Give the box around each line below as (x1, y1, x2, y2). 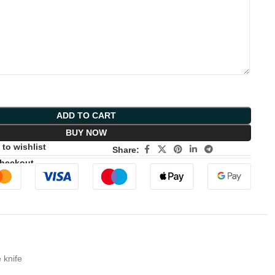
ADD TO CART (56, 110, 116, 121)
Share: (112, 144, 140, 155)
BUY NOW (65, 128, 107, 138)
